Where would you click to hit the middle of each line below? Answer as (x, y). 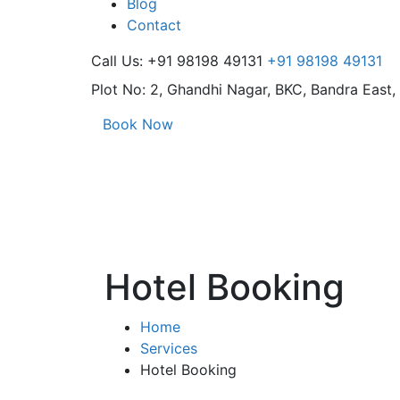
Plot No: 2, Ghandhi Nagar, (181, 89)
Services (169, 348)
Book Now (138, 124)
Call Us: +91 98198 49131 (177, 60)
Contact (154, 25)
